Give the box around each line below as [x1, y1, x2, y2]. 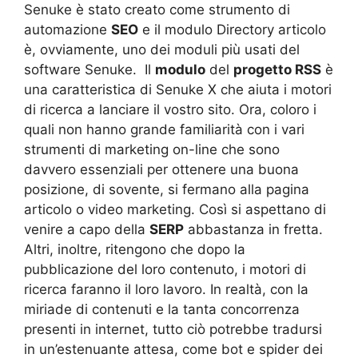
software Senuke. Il [24, 61, 155, 78]
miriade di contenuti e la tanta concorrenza [24, 300, 300, 317]
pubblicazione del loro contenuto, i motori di [24, 261, 306, 277]
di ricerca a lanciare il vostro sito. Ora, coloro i [24, 101, 316, 117]
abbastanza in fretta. [184, 221, 323, 237]
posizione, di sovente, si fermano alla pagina [24, 181, 309, 197]
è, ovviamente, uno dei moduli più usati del [24, 41, 300, 58]
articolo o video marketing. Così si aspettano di [24, 201, 326, 217]
